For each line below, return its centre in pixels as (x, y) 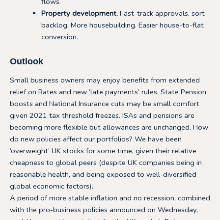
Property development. (79, 13)
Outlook (27, 61)
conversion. (59, 37)
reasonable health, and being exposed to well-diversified (103, 174)
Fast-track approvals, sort (161, 13)
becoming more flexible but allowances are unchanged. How (109, 127)
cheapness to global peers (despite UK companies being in (106, 162)
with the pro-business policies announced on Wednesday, (104, 209)
